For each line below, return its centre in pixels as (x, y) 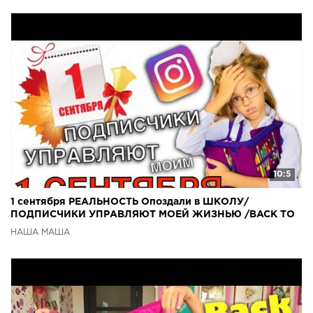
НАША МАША (40, 233)
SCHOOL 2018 (46, 227)
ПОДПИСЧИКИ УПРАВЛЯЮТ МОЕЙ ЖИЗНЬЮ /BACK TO (153, 215)
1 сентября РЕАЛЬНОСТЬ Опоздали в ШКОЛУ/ (130, 202)
